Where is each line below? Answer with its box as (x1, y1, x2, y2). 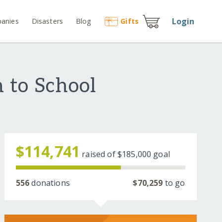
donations (29, 177, 70, 189)
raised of (82, 149, 117, 160)
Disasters (31, 16, 63, 26)
